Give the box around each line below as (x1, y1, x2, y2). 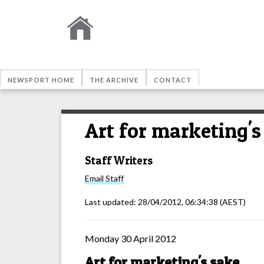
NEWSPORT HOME (8, 76, 74, 84)
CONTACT (154, 76, 192, 84)
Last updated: (85, 197, 138, 207)
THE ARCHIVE (90, 76, 138, 84)
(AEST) (218, 197, 246, 207)
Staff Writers (85, 153, 153, 167)
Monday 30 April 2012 (85, 233, 176, 245)
